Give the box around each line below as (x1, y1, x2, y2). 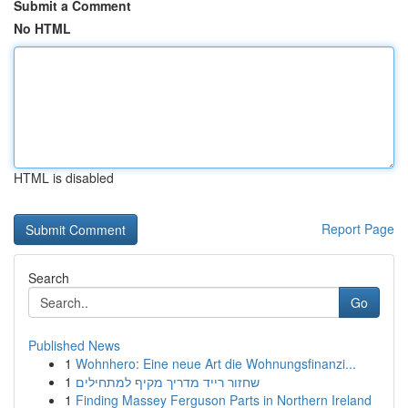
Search (28, 269, 69, 287)
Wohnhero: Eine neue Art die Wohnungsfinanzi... (76, 354, 356, 372)
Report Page (321, 219, 394, 238)
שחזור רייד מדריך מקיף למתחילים (76, 372, 260, 391)
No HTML (14, 19, 71, 37)
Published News (28, 336, 120, 354)
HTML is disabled (14, 168, 114, 187)
